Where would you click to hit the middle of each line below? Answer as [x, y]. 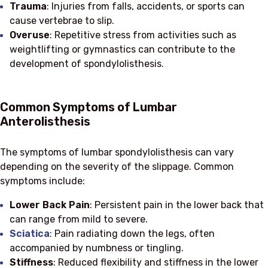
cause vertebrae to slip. [62, 20]
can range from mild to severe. [79, 219]
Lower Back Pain [50, 205]
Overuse [30, 35]
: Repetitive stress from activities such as [143, 35]
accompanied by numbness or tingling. [97, 248]
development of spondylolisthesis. [87, 63]
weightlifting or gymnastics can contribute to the [122, 49]
